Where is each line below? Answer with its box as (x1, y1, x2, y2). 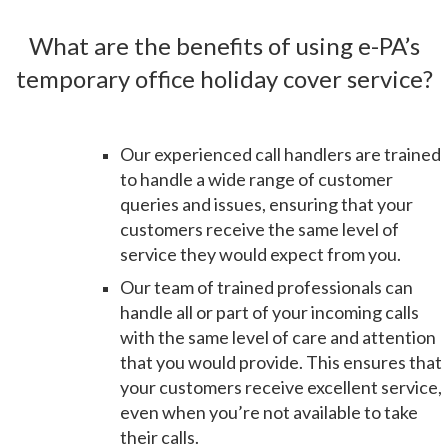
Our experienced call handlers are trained (120, 143, 441, 165)
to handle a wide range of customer (120, 168, 393, 190)
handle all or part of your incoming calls (120, 301, 419, 323)
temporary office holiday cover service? (15, 64, 433, 93)
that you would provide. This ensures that (120, 351, 442, 373)
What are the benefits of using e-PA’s (28, 31, 420, 60)
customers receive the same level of (120, 218, 399, 240)
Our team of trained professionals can (120, 276, 413, 298)
